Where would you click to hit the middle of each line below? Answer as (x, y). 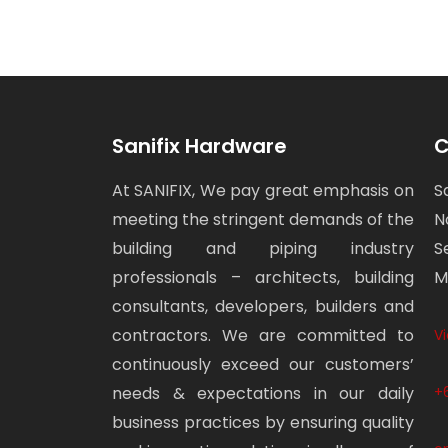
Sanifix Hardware (199, 145)
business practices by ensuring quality (263, 422)
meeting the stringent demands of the (263, 219)
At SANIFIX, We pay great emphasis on (263, 190)
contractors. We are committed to (263, 335)
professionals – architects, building (263, 277)
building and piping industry (263, 248)
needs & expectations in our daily (263, 393)
